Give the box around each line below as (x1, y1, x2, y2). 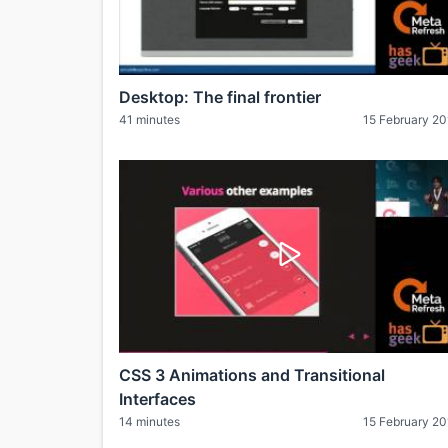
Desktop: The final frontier (119, 87, 321, 108)
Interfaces (119, 388, 196, 409)
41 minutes (119, 112, 180, 128)
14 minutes (119, 413, 180, 429)
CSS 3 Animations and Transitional (119, 364, 385, 385)
